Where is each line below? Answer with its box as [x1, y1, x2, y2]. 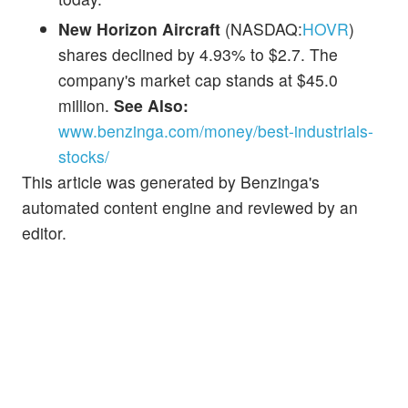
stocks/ [58, 144, 109, 168]
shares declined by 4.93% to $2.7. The [58, 42, 338, 66]
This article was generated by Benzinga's [22, 169, 320, 193]
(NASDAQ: [220, 16, 302, 40]
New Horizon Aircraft [58, 16, 220, 40]
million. [58, 93, 114, 117]
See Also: [114, 93, 189, 117]
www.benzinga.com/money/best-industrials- [58, 118, 373, 142]
